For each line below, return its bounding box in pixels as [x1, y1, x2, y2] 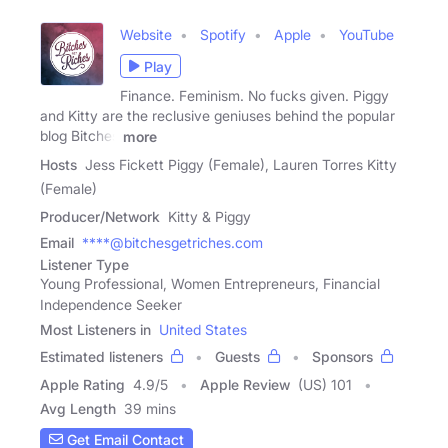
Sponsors [312, 347, 373, 365]
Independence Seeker [40, 295, 182, 313]
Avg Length [40, 399, 116, 417]
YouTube [339, 26, 394, 44]
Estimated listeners [40, 347, 163, 365]
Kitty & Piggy [168, 207, 251, 225]
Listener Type [40, 255, 129, 273]
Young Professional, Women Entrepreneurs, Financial [40, 274, 380, 292]
